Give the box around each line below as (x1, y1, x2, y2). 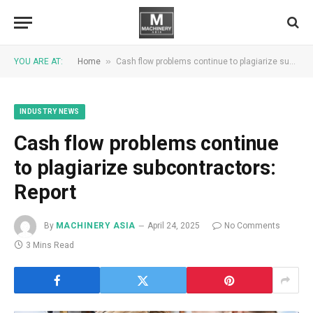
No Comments (224, 221, 280, 231)
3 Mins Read (26, 240, 74, 250)
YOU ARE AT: (14, 57, 63, 66)
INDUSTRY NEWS (20, 108, 80, 115)
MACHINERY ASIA (56, 221, 136, 231)
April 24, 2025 (147, 221, 200, 231)
